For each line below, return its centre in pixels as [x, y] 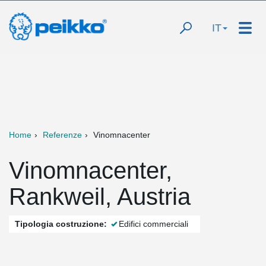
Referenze [62, 135]
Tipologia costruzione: [61, 224]
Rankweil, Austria [100, 197]
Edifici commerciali [153, 224]
